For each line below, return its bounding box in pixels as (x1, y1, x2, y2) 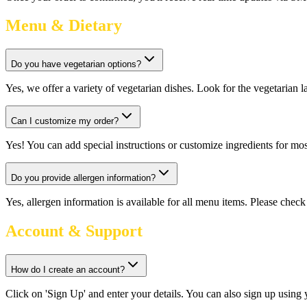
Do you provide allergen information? (11, 173, 156, 184)
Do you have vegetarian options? (11, 59, 141, 70)
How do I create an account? (11, 265, 125, 275)
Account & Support (5, 222, 143, 241)
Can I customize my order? (11, 116, 119, 127)
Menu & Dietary (5, 16, 122, 35)
